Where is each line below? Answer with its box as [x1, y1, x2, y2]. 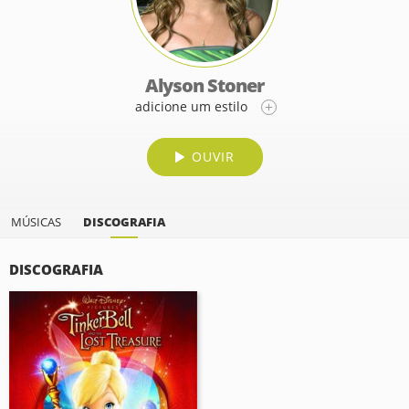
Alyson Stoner [145, 73, 264, 98]
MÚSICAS [11, 214, 61, 230]
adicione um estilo [134, 98, 247, 115]
